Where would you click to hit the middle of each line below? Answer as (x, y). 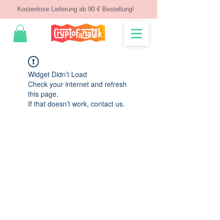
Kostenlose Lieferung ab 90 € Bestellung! (76, 9)
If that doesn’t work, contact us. (76, 103)
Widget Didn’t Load (57, 74)
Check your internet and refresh (77, 84)
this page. (43, 94)
